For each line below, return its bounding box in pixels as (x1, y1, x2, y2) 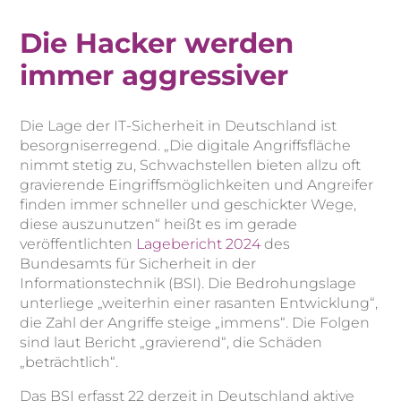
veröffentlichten (20, 235, 137, 252)
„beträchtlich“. (20, 353, 119, 371)
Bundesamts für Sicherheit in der (20, 254, 257, 272)
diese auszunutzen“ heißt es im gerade (20, 215, 298, 233)
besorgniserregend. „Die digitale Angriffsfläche (20, 136, 352, 154)
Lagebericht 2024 (136, 235, 261, 252)
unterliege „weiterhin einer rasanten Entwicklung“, (20, 294, 379, 311)
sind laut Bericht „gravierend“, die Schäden (20, 333, 323, 351)
